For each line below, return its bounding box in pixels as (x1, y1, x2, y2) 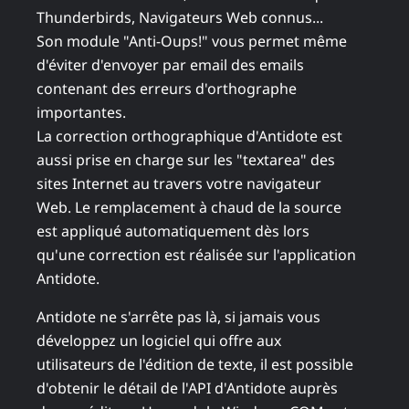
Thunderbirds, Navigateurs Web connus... (37, 7, 323, 28)
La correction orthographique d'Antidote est (37, 126, 342, 147)
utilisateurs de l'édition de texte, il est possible (37, 354, 353, 375)
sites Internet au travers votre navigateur (37, 173, 321, 194)
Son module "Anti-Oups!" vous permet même (37, 31, 347, 52)
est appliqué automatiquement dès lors (37, 221, 309, 242)
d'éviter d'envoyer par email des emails (37, 55, 304, 76)
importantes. (37, 102, 126, 123)
